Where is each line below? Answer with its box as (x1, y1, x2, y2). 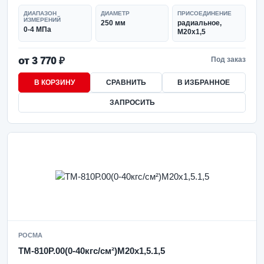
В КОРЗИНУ (34, 78, 75, 87)
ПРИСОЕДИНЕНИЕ (177, 10, 232, 16)
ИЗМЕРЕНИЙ (24, 16, 61, 23)
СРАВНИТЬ (105, 78, 146, 87)
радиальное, (177, 19, 222, 27)
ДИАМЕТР (100, 10, 130, 16)
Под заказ (211, 55, 246, 64)
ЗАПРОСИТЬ (109, 98, 155, 107)
